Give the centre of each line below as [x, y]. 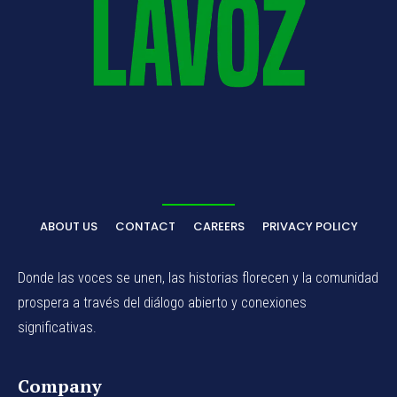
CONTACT [145, 227]
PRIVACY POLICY [310, 227]
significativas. [57, 328]
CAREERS [218, 227]
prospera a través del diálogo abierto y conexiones [162, 303]
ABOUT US [68, 227]
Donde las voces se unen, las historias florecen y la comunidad [198, 278]
